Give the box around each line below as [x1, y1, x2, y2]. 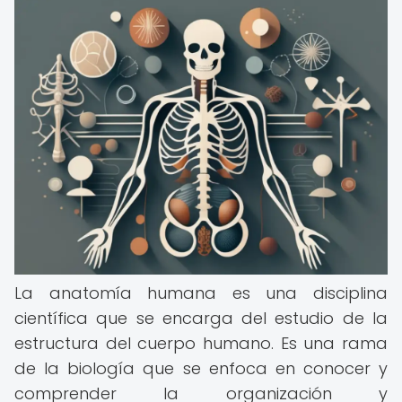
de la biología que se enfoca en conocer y [14, 357, 388, 380]
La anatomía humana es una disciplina [14, 282, 388, 304]
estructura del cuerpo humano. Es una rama [14, 332, 388, 354]
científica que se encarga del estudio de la [14, 307, 388, 329]
